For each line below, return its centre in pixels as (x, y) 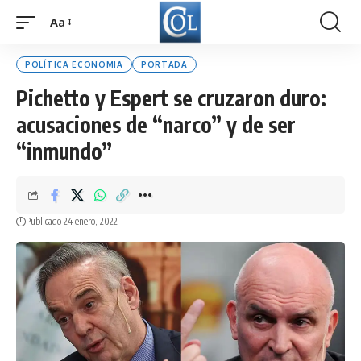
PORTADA (164, 64)
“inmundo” (64, 151)
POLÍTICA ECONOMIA (74, 64)
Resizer (69, 51)
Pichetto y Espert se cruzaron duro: (171, 98)
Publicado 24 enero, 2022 (72, 221)
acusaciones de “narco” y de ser (156, 124)
